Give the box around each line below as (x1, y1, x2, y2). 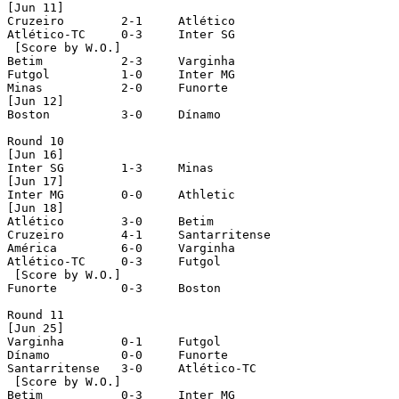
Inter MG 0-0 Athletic (7, 187, 64, 201)
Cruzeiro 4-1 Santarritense (7, 227, 64, 241)
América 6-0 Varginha (7, 240, 57, 255)
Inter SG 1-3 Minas (7, 160, 64, 175)
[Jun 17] (7, 174, 64, 188)
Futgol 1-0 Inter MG (7, 67, 50, 81)
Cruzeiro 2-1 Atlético (7, 13, 64, 28)
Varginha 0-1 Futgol (7, 334, 64, 348)
